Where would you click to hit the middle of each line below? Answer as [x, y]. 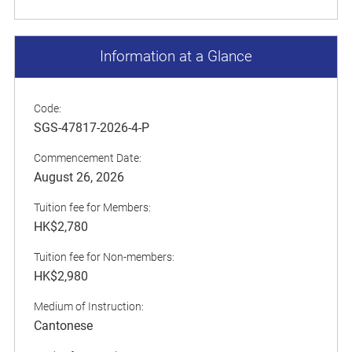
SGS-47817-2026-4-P [92, 127]
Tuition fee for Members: [92, 207]
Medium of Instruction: [89, 306]
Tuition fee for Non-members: [104, 257]
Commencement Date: [88, 158]
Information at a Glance [176, 56]
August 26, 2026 [79, 177]
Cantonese [63, 325]
